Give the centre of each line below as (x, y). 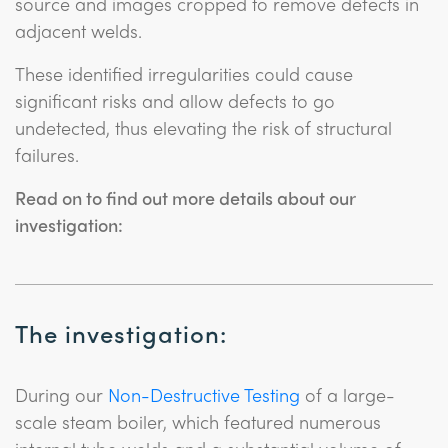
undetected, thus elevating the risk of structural (203, 127)
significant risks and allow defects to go (175, 100)
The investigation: (121, 333)
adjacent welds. (78, 30)
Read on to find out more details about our (185, 197)
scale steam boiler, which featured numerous (198, 421)
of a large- (347, 394)
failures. (47, 154)
